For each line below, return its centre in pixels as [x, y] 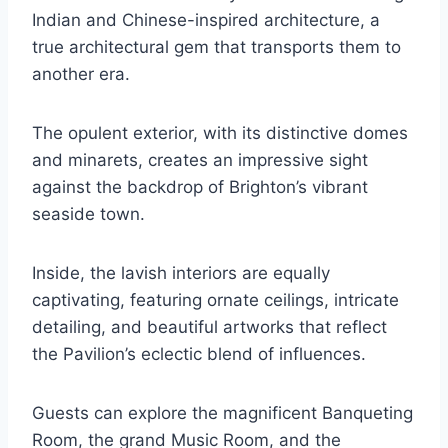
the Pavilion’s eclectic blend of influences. [199, 354]
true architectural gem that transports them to [216, 47]
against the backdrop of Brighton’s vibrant [200, 187]
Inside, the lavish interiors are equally [181, 273]
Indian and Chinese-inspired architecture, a [206, 20]
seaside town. [88, 214]
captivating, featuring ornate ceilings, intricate [215, 300]
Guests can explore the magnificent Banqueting [222, 413]
